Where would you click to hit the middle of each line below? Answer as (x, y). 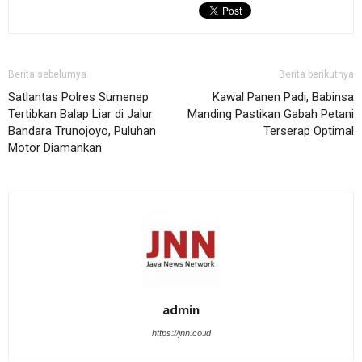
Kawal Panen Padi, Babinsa (283, 97)
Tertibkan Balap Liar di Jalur (80, 114)
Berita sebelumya (47, 75)
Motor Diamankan (55, 148)
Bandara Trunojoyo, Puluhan (82, 131)
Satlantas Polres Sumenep (78, 97)
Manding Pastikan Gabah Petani (271, 114)
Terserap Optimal (309, 131)
